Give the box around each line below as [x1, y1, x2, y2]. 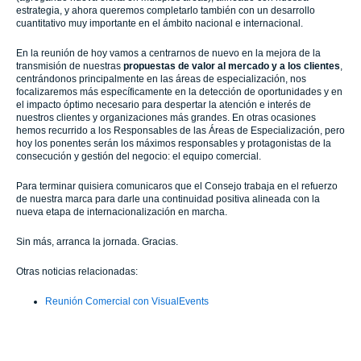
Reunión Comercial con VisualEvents [45, 296, 209, 307]
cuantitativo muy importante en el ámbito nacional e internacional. [16, 18, 303, 29]
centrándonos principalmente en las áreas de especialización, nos [16, 73, 306, 85]
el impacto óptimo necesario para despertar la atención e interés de [16, 99, 311, 110]
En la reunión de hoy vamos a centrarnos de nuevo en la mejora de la [16, 48, 321, 59]
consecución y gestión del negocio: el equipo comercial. [16, 151, 261, 162]
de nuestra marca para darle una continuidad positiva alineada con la [16, 193, 320, 205]
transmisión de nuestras [16, 60, 123, 72]
